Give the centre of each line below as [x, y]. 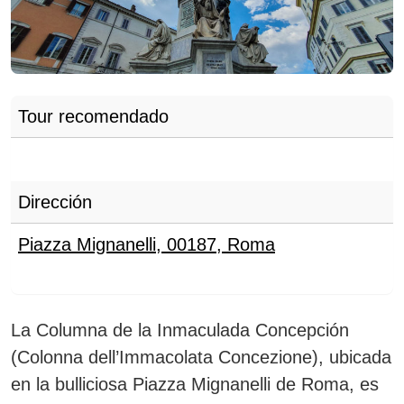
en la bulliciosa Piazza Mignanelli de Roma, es [195, 384]
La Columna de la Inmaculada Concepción [180, 330]
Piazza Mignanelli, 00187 [117, 244]
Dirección [55, 202]
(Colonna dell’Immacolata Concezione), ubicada [201, 357]
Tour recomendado [93, 116]
